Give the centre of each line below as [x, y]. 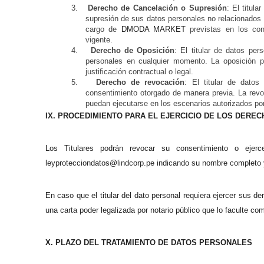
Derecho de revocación [141, 82]
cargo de [103, 29]
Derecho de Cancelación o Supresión [157, 8]
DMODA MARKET [154, 29]
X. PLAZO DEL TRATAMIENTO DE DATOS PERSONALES [149, 242]
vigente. [99, 40]
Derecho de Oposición [133, 50]
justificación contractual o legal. [139, 72]
